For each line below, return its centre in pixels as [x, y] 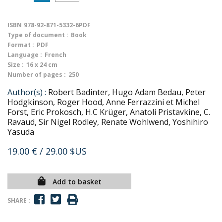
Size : [16, 65]
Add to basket [77, 182]
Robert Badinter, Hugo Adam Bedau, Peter [127, 92]
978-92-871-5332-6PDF [57, 25]
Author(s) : [27, 92]
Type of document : [38, 35]
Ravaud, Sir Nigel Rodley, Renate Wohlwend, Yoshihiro [108, 122]
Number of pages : [37, 75]
